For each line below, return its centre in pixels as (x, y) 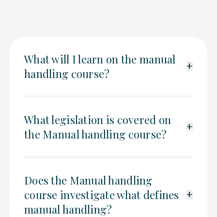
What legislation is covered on (98, 120)
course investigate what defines (102, 195)
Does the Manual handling (88, 180)
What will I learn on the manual (100, 59)
